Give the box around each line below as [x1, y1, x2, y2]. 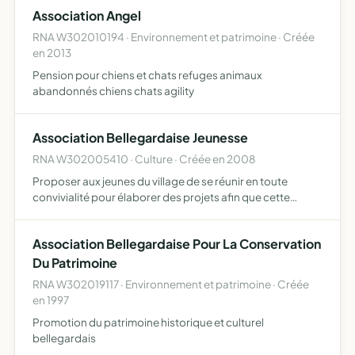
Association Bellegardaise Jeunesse [32, 129, 248, 146]
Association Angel [32, 7, 141, 24]
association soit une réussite [32, 206, 175, 219]
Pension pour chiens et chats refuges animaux [32, 68, 262, 82]
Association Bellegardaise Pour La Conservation [32, 235, 321, 252]
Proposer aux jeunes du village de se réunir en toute [32, 174, 288, 188]
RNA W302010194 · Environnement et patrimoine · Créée [32, 30, 315, 44]
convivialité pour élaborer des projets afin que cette [32, 190, 290, 204]
